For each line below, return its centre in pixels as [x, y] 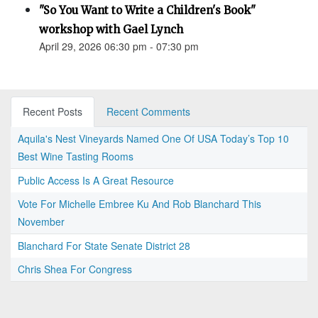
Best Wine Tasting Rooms [76, 157]
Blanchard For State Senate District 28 [104, 246]
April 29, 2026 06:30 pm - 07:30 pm [119, 46]
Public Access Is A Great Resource [96, 181]
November [41, 222]
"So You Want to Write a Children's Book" [147, 11]
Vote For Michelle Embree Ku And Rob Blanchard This [139, 204]
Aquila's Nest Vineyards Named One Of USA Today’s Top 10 [153, 139]
